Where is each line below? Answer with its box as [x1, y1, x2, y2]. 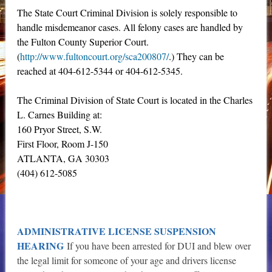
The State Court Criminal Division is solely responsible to [16, 6, 237, 19]
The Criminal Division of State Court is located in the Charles [16, 93, 253, 107]
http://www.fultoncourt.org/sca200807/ [19, 50, 169, 63]
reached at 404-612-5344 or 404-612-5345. [16, 64, 183, 78]
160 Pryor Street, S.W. [16, 123, 102, 136]
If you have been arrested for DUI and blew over [63, 239, 251, 253]
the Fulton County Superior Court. [16, 35, 149, 49]
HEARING [16, 239, 64, 253]
